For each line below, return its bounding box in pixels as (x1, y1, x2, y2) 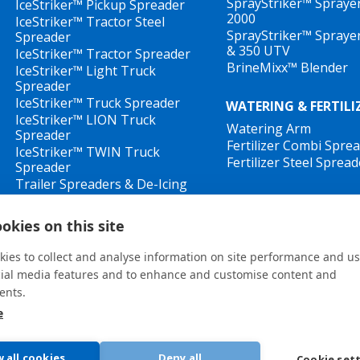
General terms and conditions (35, 313, 227, 331)
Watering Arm (227, 120, 311, 137)
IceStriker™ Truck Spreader (15, 94, 180, 112)
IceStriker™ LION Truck (15, 111, 156, 129)
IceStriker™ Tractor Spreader (15, 45, 190, 63)
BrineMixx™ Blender (227, 59, 348, 76)
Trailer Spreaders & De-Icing (15, 175, 187, 193)
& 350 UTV (227, 42, 290, 59)
